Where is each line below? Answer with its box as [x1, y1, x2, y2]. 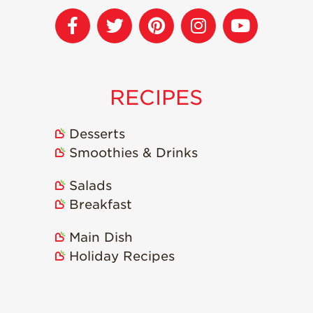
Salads [68, 177, 112, 193]
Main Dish [68, 229, 133, 245]
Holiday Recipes [68, 248, 175, 263]
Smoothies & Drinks [68, 145, 198, 160]
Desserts [68, 126, 125, 141]
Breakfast [68, 196, 132, 212]
